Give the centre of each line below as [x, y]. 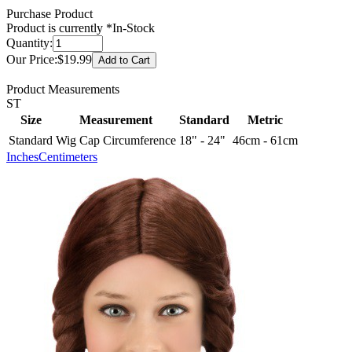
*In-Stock [130, 27]
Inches [22, 156]
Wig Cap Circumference [116, 140]
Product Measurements [63, 89]
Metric [265, 119]
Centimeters [68, 156]
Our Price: [32, 59]
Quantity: [29, 42]
